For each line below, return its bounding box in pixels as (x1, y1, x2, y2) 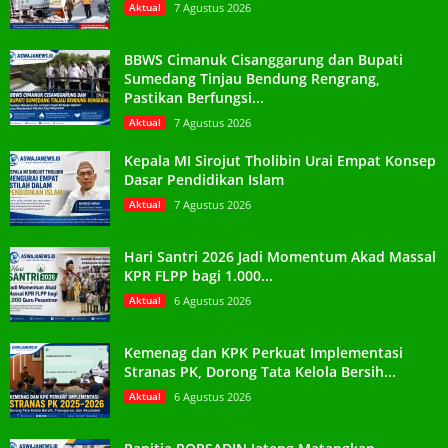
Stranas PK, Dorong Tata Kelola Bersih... (124, 361, 396, 381)
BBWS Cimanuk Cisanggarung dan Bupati (124, 49, 403, 69)
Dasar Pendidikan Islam (124, 169, 284, 189)
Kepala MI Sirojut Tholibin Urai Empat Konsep (124, 150, 436, 170)
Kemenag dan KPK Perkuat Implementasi (124, 342, 403, 362)
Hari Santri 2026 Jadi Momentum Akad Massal (124, 246, 436, 266)
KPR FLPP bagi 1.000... (124, 265, 273, 285)
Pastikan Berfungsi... (124, 87, 264, 107)
